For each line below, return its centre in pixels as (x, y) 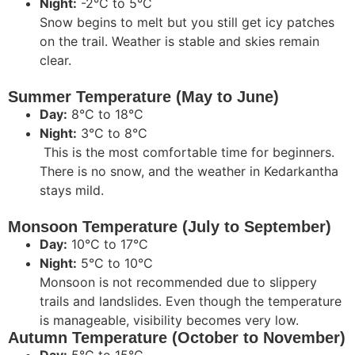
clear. (55, 60)
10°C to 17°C (108, 244)
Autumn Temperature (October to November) (177, 337)
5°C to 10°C (115, 263)
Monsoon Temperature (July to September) (170, 226)
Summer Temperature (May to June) (143, 96)
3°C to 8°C (112, 133)
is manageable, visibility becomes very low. (169, 320)
